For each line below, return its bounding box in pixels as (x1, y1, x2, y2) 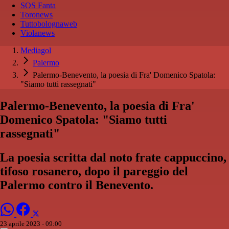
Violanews (20, 29, 55, 38)
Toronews (20, 10, 53, 19)
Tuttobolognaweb (20, 19, 77, 29)
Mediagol (20, 46, 51, 55)
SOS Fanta (20, 1, 56, 10)
